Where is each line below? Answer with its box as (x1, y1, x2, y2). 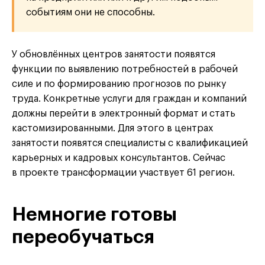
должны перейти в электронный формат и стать (12, 109, 235, 119)
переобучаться (12, 228, 154, 247)
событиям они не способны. (26, 8, 155, 18)
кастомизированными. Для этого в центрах (12, 124, 213, 134)
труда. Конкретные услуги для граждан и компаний (12, 94, 247, 104)
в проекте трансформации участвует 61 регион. (12, 168, 235, 178)
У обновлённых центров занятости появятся (12, 50, 215, 60)
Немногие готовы (12, 205, 177, 225)
